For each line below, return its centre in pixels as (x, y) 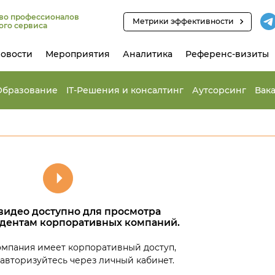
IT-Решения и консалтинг (125, 90)
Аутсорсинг (219, 90)
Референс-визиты (227, 54)
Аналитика (147, 54)
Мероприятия (77, 54)
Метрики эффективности (184, 21)
